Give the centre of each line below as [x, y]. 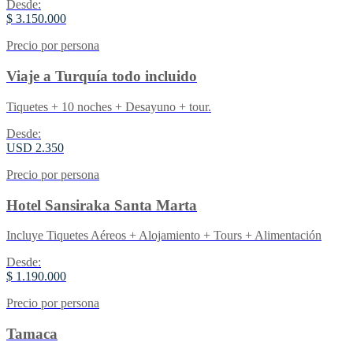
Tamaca [32, 334]
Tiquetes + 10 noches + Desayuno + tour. [109, 106]
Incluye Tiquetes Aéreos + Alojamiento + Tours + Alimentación [164, 236]
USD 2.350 [35, 147]
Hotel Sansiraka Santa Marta [102, 205]
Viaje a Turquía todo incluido [102, 76]
